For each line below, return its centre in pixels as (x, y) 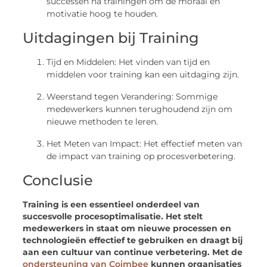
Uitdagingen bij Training (111, 38)
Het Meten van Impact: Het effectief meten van (145, 144)
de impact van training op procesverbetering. (141, 156)
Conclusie (58, 181)
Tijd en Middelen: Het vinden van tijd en (128, 62)
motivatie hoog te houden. (103, 14)
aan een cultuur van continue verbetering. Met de (133, 252)
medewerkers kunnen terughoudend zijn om (140, 109)
